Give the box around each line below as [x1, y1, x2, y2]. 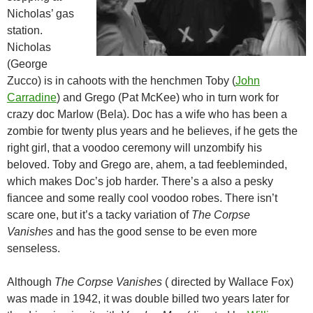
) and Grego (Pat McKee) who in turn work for [57, 92, 279, 104]
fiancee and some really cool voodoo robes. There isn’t [7, 192, 277, 205]
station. [7, 24, 43, 37]
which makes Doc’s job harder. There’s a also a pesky [7, 175, 273, 188]
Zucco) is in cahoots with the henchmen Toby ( [7, 75, 235, 87]
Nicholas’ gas [7, 8, 74, 20]
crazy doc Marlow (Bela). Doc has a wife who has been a [7, 108, 287, 121]
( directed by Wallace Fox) [162, 276, 293, 289]
